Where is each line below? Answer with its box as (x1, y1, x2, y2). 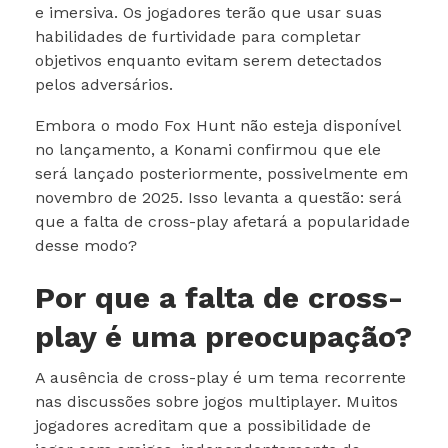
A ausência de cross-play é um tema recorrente (35, 368, 406, 387)
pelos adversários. (35, 75, 173, 94)
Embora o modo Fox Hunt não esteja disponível (35, 116, 400, 135)
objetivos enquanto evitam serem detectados (35, 51, 382, 70)
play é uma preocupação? (35, 319, 412, 354)
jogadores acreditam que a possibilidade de (35, 416, 371, 435)
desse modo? (35, 236, 137, 255)
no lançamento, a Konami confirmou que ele (35, 140, 381, 159)
